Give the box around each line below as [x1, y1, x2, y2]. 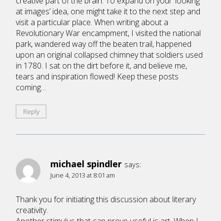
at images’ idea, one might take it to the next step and [16, 5, 200, 17]
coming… [16, 81, 46, 93]
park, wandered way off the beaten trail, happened [16, 38, 191, 49]
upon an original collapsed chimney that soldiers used [16, 49, 203, 60]
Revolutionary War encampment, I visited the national [16, 27, 201, 38]
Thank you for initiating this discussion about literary [16, 194, 196, 205]
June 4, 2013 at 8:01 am [50, 171, 115, 180]
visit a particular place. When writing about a [16, 16, 168, 28]
